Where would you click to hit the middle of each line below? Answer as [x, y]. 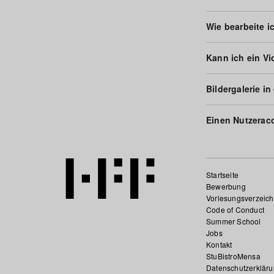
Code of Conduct [235, 209]
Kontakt [219, 244]
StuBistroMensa [233, 256]
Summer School [233, 221]
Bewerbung [226, 186]
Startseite [222, 175]
